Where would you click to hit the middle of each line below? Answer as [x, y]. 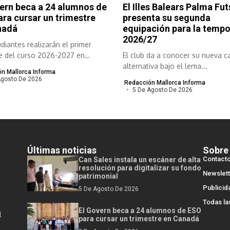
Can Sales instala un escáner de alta [140, 159]
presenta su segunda [167, 17]
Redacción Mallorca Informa [165, 82]
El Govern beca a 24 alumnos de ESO [140, 210]
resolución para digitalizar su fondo [140, 168]
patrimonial [98, 176]
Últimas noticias [62, 150]
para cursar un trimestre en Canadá [139, 218]
